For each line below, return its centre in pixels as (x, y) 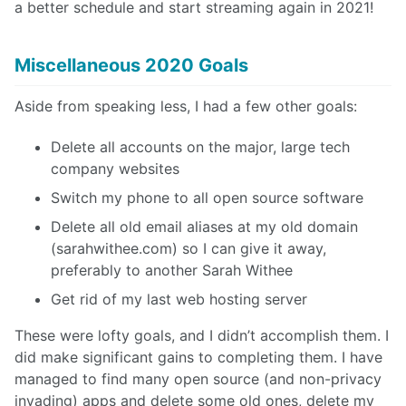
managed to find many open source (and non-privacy (198, 378)
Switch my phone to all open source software (207, 197)
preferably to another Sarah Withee (172, 270)
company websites (115, 168)
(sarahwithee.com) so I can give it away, (188, 248)
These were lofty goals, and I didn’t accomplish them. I (202, 335)
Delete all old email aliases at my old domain (204, 226)
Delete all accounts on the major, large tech (200, 146)
